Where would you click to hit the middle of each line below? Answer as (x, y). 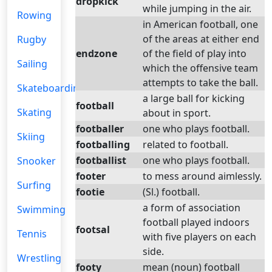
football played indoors (196, 222)
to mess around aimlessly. (202, 176)
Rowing (34, 15)
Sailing (32, 64)
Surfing (34, 185)
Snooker (36, 161)
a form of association (192, 208)
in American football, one (200, 24)
